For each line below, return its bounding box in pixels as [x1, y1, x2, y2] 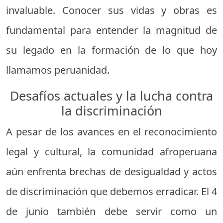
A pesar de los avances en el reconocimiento [6, 124, 217, 138]
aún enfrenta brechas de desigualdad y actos [6, 164, 217, 178]
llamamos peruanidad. [6, 63, 110, 77]
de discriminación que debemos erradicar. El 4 [6, 184, 217, 198]
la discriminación [61, 102, 162, 119]
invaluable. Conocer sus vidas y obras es [6, 3, 217, 17]
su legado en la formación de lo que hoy [6, 43, 217, 57]
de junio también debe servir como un [6, 204, 217, 218]
